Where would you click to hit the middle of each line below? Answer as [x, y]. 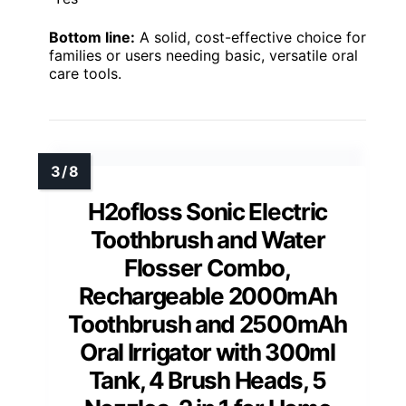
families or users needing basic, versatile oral [203, 55]
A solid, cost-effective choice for [251, 37]
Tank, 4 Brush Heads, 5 [208, 380]
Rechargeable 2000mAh [208, 295]
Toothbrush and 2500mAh [208, 324]
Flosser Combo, [208, 267]
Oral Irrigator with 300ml [208, 352]
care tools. [85, 73]
